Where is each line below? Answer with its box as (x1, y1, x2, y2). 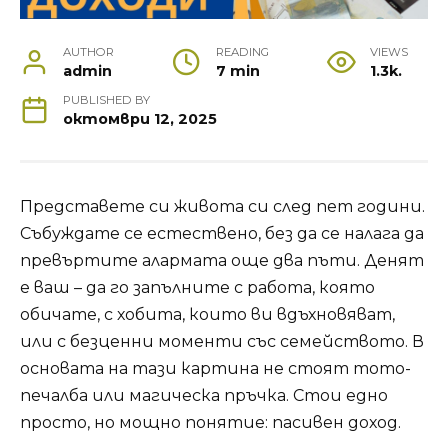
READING (215, 45, 269, 60)
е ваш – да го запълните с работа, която (20, 278, 375, 298)
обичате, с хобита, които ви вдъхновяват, (20, 305, 395, 325)
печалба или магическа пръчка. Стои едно (20, 386, 388, 406)
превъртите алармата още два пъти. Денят (20, 251, 424, 271)
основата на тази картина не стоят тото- (20, 359, 411, 379)
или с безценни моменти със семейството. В (20, 332, 424, 352)
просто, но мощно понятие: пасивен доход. (20, 413, 401, 433)
